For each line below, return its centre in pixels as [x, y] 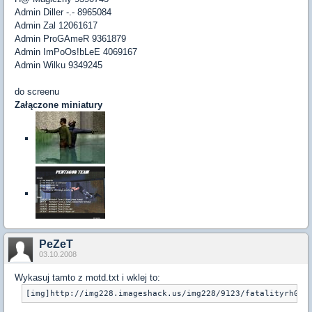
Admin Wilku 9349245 [58, 65]
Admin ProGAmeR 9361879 [70, 39]
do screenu [37, 92]
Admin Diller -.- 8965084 [63, 12]
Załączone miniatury [58, 105]
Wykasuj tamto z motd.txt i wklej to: [87, 278]
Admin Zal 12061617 [56, 25]
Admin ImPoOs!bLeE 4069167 [76, 52]
